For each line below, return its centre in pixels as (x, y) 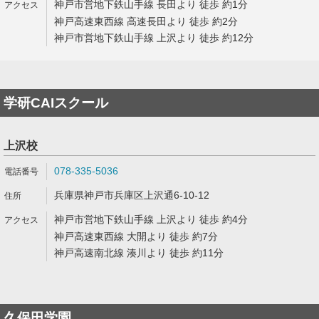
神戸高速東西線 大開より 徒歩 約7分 (136, 236)
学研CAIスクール (56, 103)
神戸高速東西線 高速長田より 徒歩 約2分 (146, 21)
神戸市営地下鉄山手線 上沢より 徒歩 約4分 (151, 219)
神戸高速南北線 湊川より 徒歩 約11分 (139, 253)
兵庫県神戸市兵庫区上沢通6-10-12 (132, 195)
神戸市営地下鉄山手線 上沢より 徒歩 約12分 (154, 38)
